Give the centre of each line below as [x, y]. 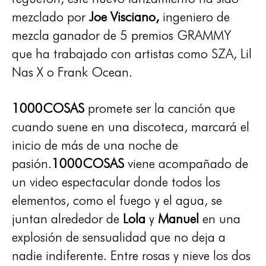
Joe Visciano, [124, 17]
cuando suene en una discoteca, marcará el [131, 126]
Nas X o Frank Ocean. [72, 72]
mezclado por [50, 17]
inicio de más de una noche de [95, 145]
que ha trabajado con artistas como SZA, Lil [132, 53]
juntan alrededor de [67, 218]
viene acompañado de [186, 163]
